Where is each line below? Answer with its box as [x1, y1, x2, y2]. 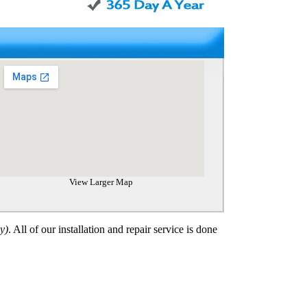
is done [183, 223, 217, 235]
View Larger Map [69, 177, 133, 187]
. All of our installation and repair [8, 223, 153, 235]
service [153, 223, 184, 235]
